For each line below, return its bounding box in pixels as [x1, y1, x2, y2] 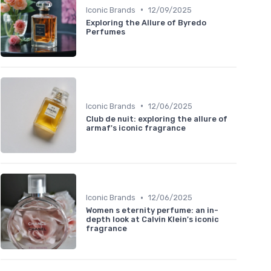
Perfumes [86, 27, 125, 36]
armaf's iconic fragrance [86, 123, 186, 132]
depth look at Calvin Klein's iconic [86, 215, 219, 224]
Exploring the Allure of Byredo [86, 18, 206, 27]
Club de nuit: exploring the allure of [86, 114, 227, 123]
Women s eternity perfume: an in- [86, 206, 218, 215]
